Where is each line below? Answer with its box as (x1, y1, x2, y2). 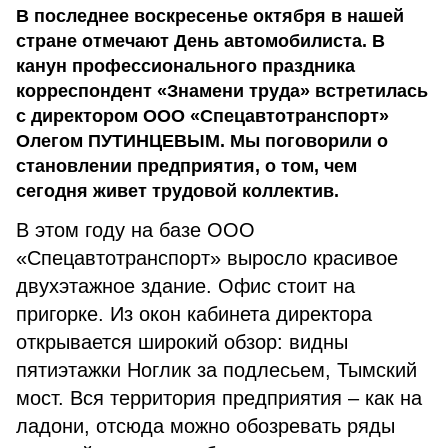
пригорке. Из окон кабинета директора (16, 303, 372, 325)
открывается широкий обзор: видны (16, 331, 348, 353)
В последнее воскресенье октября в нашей (16, 6, 404, 26)
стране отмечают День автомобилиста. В (16, 31, 385, 51)
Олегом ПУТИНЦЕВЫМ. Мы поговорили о (16, 131, 388, 151)
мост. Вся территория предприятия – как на (16, 387, 422, 409)
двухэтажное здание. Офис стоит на (16, 275, 355, 297)
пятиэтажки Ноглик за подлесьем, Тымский (16, 359, 417, 381)
